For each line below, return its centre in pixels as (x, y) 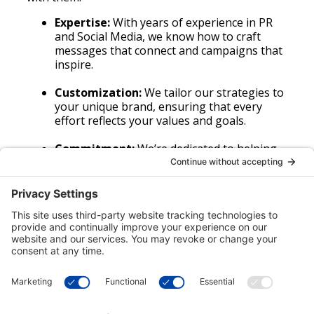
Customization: (98, 93)
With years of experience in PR (192, 22)
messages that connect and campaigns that (169, 50)
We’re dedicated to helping (206, 149)
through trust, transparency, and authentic (168, 177)
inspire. (74, 64)
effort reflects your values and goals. (151, 121)
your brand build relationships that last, (159, 163)
